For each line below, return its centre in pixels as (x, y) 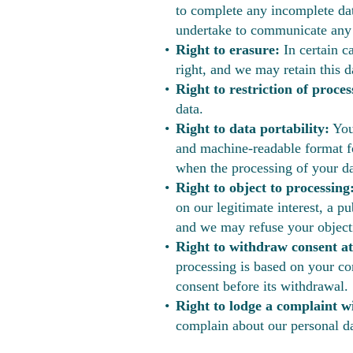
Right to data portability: (253, 128)
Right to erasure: (228, 50)
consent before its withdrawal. (262, 286)
